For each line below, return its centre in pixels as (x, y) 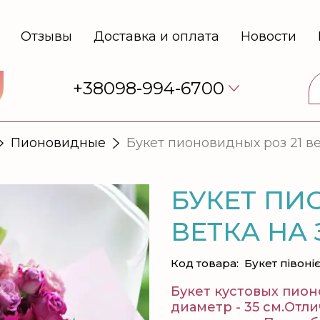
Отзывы (46, 36)
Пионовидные (58, 142)
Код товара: (205, 263)
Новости (268, 36)
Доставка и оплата (156, 36)
